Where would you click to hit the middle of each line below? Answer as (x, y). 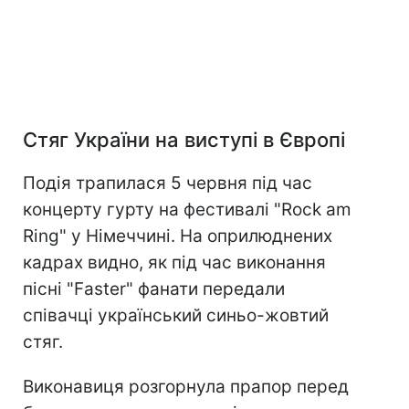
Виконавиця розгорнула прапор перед (186, 387)
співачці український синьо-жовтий (176, 316)
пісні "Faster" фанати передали (154, 289)
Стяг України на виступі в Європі (184, 140)
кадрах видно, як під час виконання (174, 263)
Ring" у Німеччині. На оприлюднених (178, 236)
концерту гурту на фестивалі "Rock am (187, 210)
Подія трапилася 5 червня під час (168, 184)
